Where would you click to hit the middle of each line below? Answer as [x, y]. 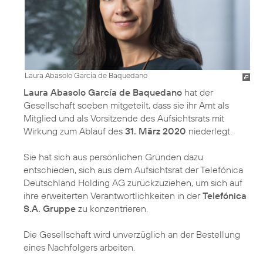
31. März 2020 [156, 131]
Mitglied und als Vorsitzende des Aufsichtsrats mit [124, 118]
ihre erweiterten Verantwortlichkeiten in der [113, 195]
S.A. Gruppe [50, 208]
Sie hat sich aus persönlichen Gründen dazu [113, 156]
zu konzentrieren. [112, 208]
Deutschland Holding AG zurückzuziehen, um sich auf [133, 182]
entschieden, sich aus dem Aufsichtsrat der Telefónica [133, 169]
